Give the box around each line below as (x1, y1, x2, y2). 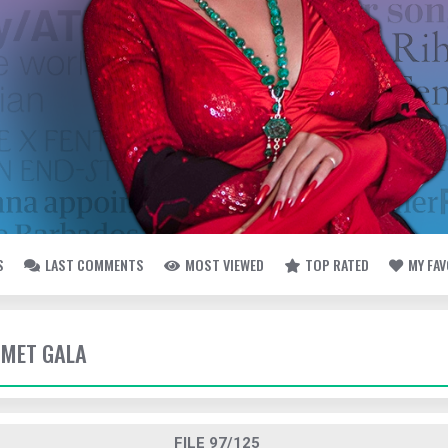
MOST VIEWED (185, 254, 264, 275)
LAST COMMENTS (45, 254, 144, 275)
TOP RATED (305, 254, 369, 275)
